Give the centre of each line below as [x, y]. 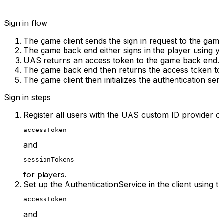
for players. [45, 174]
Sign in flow [26, 23]
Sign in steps [27, 97]
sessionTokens [49, 159]
